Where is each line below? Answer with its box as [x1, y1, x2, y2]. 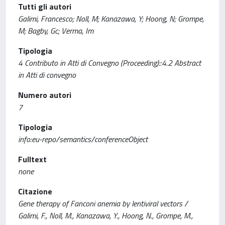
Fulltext [18, 153, 47, 165]
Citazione [18, 185, 52, 197]
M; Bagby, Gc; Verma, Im [18, 25, 93, 37]
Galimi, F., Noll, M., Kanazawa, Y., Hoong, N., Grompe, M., [18, 209, 193, 221]
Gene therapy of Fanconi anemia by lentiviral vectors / [18, 197, 188, 209]
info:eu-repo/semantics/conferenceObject [18, 133, 148, 145]
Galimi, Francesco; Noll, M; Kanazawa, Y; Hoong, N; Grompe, [18, 13, 204, 25]
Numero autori [18, 89, 71, 101]
